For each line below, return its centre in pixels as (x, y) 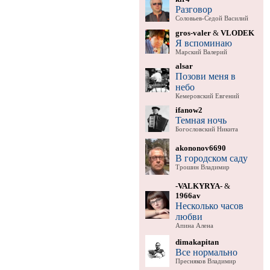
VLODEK (237, 33)
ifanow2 (189, 110)
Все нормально (206, 252)
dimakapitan (197, 242)
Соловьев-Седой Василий (212, 18)
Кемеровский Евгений (207, 96)
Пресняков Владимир (206, 261)
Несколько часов (209, 206)
